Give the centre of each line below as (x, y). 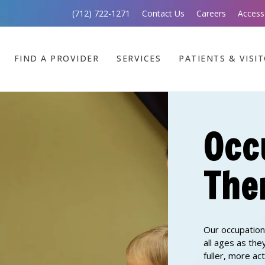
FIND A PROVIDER (56, 58)
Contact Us (163, 13)
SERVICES (139, 58)
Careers (211, 13)
